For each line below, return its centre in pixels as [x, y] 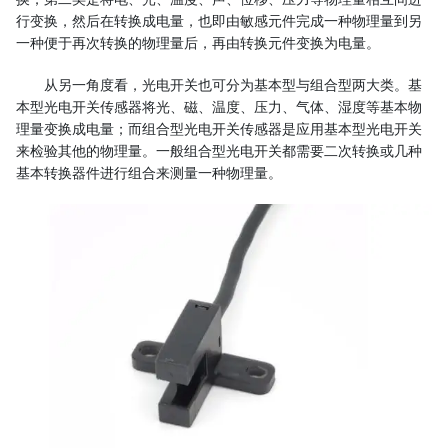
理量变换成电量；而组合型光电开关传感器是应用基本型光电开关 [219, 129]
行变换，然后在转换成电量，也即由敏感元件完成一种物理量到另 [219, 21]
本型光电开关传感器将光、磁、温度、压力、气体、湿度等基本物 [219, 107]
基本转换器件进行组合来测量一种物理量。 [149, 173]
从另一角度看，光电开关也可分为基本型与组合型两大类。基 [233, 85]
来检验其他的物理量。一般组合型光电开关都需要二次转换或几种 [219, 151]
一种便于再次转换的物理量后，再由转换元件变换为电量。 [198, 43]
